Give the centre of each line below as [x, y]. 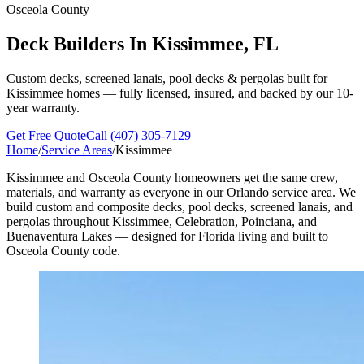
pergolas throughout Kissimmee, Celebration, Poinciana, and [162, 221]
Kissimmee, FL [215, 43]
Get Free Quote [46, 135]
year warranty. [43, 107]
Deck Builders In [79, 43]
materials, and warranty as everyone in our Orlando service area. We [181, 192]
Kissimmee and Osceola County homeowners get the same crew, [172, 177]
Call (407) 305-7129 [139, 135]
